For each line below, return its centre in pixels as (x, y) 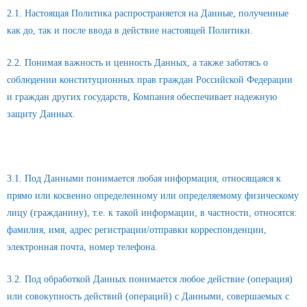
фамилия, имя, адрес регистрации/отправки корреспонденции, (137, 230)
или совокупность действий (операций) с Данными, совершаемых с (148, 296)
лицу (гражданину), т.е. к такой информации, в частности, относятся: (152, 212)
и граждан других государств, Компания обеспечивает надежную (142, 97)
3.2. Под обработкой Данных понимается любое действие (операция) (150, 279)
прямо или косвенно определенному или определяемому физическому (153, 195)
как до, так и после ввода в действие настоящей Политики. (130, 30)
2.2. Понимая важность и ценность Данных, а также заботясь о (137, 62)
